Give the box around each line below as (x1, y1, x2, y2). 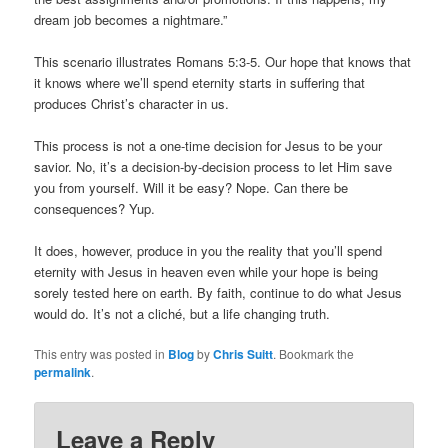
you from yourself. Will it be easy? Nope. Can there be (34, 177, 349, 197)
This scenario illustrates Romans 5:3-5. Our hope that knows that (34, 51, 412, 71)
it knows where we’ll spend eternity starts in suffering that (34, 72, 366, 92)
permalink (34, 363, 92, 382)
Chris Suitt (213, 345, 274, 364)
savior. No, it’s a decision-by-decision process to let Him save (34, 156, 393, 176)
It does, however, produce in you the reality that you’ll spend (34, 240, 383, 260)
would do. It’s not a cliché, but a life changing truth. (34, 303, 331, 323)
